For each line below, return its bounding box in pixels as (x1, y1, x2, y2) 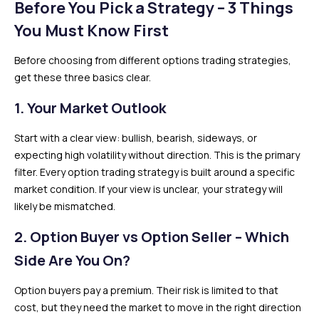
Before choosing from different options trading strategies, (14, 53, 291, 67)
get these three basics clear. (14, 70, 151, 84)
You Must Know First (14, 19, 169, 41)
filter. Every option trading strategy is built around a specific (14, 164, 295, 179)
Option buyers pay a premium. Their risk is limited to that (14, 283, 278, 297)
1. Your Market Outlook (14, 98, 166, 117)
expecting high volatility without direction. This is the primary (14, 147, 300, 162)
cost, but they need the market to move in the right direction (14, 300, 301, 314)
